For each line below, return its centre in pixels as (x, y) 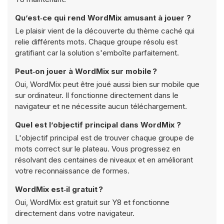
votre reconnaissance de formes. (72, 171)
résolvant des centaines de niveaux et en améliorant (104, 160)
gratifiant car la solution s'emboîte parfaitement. (97, 53)
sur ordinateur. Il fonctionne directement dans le (97, 95)
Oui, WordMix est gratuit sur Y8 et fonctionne (92, 202)
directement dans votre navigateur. (75, 213)
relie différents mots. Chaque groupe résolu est (96, 42)
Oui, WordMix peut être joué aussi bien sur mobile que (107, 84)
